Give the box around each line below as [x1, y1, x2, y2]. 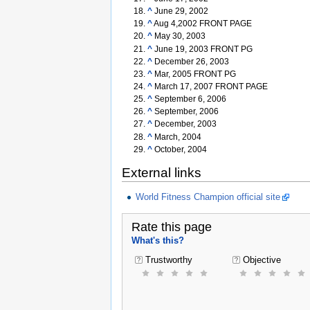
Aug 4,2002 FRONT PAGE [153, 19, 252, 28]
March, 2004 [154, 132, 201, 141]
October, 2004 [154, 145, 207, 154]
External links [122, 165, 201, 181]
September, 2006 [154, 107, 219, 116]
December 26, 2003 [154, 57, 229, 66]
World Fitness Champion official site [136, 191, 281, 202]
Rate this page [131, 219, 212, 234]
